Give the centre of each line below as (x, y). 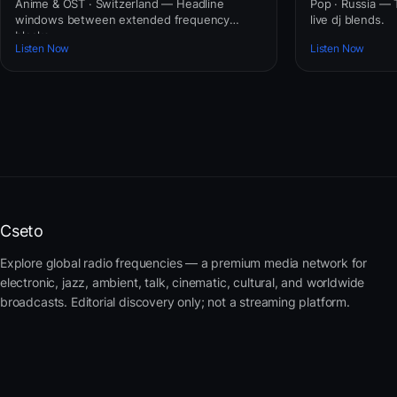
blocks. (34, 35)
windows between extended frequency (123, 19)
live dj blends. (347, 19)
